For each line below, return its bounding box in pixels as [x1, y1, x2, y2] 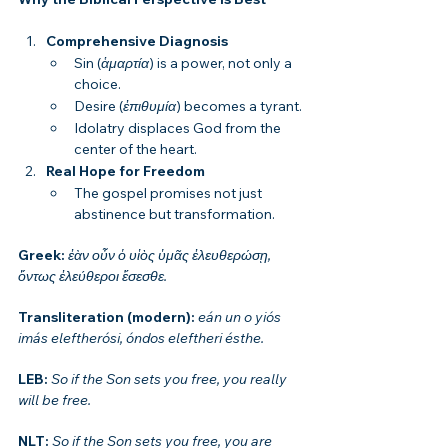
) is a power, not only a [149, 53, 295, 72]
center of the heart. [74, 139, 197, 158]
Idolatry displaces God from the [74, 118, 284, 137]
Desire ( [74, 96, 123, 115]
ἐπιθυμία [123, 96, 176, 115]
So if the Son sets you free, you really [51, 369, 290, 388]
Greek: [18, 245, 68, 264]
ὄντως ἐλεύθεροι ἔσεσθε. [18, 266, 167, 285]
